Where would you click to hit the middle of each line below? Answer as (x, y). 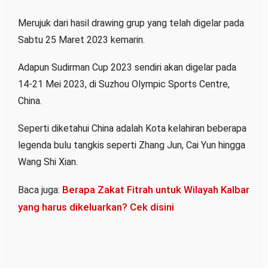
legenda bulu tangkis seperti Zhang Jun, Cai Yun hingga (132, 145)
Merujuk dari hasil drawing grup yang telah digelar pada (131, 23)
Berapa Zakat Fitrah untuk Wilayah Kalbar (156, 189)
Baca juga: (40, 190)
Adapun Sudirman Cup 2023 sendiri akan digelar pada (127, 67)
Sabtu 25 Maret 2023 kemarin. (81, 39)
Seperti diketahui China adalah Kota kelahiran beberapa (132, 128)
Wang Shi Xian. (48, 162)
